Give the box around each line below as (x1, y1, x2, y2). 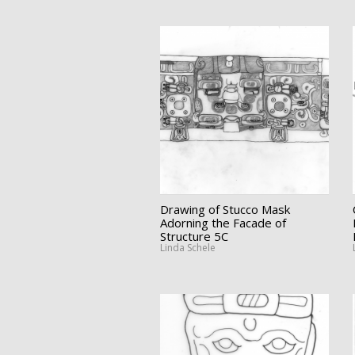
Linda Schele (160, 240, 216, 254)
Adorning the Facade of (160, 214, 286, 231)
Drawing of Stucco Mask (160, 200, 290, 217)
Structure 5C (160, 227, 228, 244)
